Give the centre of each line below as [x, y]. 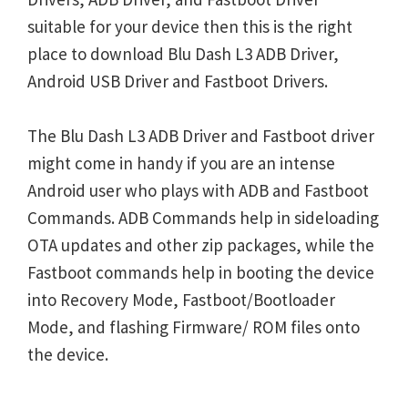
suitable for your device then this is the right [190, 26]
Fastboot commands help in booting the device [201, 272]
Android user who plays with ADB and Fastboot [198, 190]
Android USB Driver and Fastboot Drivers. [178, 81]
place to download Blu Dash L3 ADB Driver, [183, 54]
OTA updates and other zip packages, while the [201, 245]
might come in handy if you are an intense [181, 163]
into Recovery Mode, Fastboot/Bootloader [181, 300]
